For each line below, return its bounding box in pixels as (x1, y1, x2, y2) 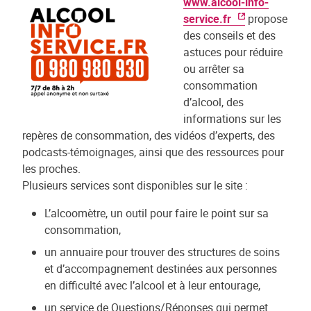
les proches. (22, 161, 83, 176)
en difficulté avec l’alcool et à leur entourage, (44, 278, 260, 293)
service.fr (183, 11, 231, 26)
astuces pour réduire (183, 44, 283, 60)
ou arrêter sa (183, 61, 244, 76)
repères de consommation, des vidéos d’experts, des (22, 128, 275, 143)
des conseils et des (183, 28, 276, 43)
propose (245, 11, 287, 26)
